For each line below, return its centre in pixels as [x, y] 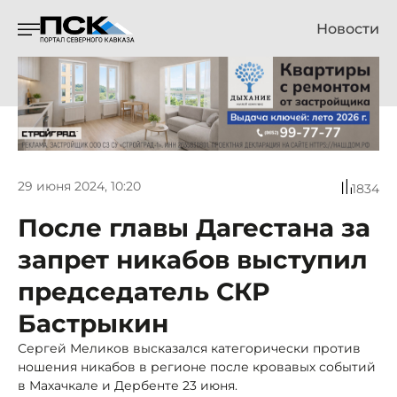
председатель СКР [144, 291]
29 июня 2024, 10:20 [79, 187]
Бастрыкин [93, 323]
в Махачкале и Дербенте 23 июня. [128, 385]
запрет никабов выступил [193, 259]
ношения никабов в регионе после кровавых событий [197, 366]
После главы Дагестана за [194, 227]
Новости [348, 29]
